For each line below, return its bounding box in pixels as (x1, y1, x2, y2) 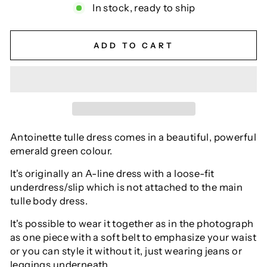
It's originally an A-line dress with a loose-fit (10, 167, 215, 180)
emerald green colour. (10, 145, 113, 157)
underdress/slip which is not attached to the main (10, 181, 243, 194)
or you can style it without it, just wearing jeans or (10, 245, 242, 257)
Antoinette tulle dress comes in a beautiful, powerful (10, 131, 256, 144)
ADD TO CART (93, 40, 174, 50)
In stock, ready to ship (92, 1, 195, 14)
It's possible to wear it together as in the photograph (10, 218, 254, 230)
